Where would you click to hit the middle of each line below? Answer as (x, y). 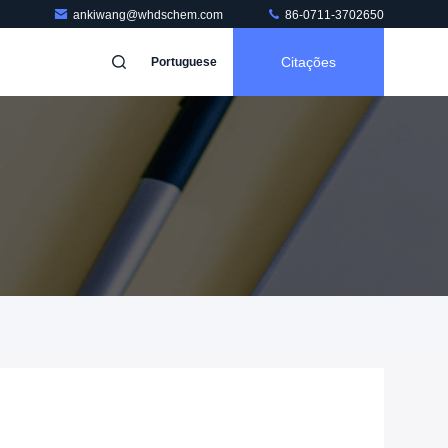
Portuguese (184, 62)
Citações (308, 62)
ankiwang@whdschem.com (149, 15)
